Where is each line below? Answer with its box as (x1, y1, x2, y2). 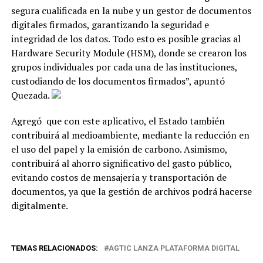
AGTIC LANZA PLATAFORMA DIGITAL (108, 244, 240, 252)
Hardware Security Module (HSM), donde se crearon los (11, 46, 247, 59)
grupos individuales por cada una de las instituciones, (11, 60, 237, 73)
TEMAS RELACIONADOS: (11, 244, 98, 252)
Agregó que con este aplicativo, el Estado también (11, 114, 225, 127)
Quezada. (11, 89, 52, 102)
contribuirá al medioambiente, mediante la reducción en (11, 129, 249, 141)
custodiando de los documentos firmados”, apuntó (11, 75, 225, 87)
